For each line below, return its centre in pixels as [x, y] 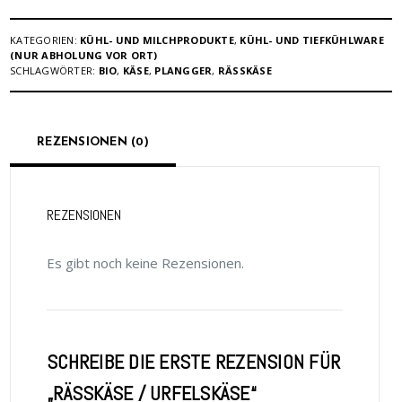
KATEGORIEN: [45, 39]
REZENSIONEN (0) [93, 143]
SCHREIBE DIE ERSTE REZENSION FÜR [194, 361]
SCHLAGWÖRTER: [54, 70]
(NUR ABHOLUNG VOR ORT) [84, 55]
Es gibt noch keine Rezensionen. [146, 262]
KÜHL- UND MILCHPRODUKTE [157, 39]
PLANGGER [184, 70]
